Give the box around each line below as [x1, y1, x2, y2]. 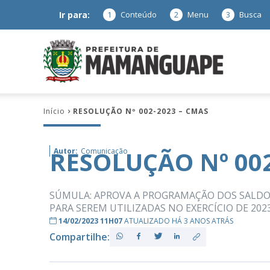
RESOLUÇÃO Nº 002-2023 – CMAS [73, 106, 209, 116]
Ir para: [59, 8, 90, 20]
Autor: [54, 146, 78, 156]
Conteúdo [121, 9, 157, 20]
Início [43, 106, 65, 116]
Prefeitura [224, 55, 257, 66]
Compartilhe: [49, 230, 110, 243]
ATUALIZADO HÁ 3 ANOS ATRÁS [124, 216, 233, 226]
